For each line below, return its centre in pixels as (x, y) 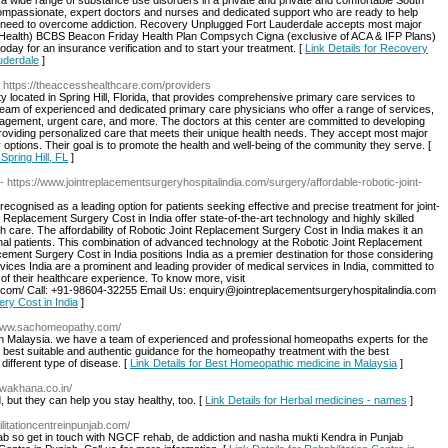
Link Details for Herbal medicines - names (306, 400)
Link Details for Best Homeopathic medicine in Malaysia (263, 363)
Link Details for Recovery (366, 48)
